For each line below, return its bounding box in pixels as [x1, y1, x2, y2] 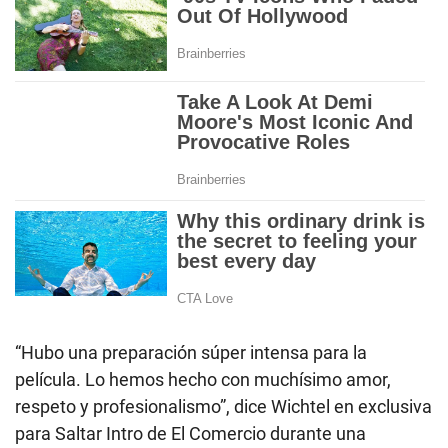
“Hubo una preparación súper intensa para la [15, 341, 367, 363]
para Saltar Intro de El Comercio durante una [15, 422, 366, 444]
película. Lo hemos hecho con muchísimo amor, [15, 368, 391, 390]
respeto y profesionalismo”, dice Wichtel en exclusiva [15, 395, 432, 417]
